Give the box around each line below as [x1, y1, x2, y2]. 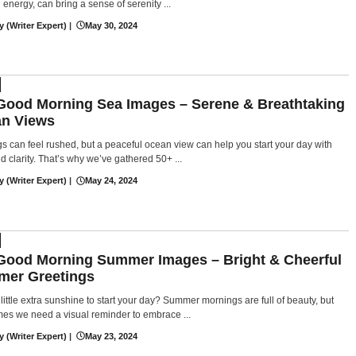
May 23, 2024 [85, 331, 137, 341]
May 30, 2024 [85, 20, 137, 30]
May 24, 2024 [85, 176, 137, 186]
